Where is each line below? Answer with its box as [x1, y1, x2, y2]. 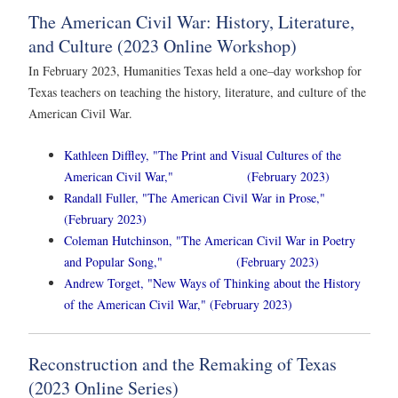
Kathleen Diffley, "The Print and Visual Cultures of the [64, 147, 341, 164]
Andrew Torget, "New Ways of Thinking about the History [64, 275, 361, 292]
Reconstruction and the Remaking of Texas [28, 352, 337, 377]
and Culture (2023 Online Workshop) [28, 33, 297, 58]
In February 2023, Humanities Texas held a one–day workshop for [28, 61, 362, 79]
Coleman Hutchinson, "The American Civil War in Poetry [64, 232, 355, 250]
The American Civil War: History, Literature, [28, 9, 354, 34]
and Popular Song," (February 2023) [64, 253, 319, 271]
